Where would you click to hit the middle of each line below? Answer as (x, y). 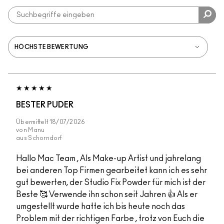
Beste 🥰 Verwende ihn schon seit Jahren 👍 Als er (107, 195)
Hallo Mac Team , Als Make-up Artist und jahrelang (108, 159)
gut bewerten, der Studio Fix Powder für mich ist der (111, 183)
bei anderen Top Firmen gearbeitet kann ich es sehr (111, 171)
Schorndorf (45, 138)
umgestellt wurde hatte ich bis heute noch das (100, 207)
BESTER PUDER (45, 105)
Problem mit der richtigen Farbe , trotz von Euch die (110, 219)
